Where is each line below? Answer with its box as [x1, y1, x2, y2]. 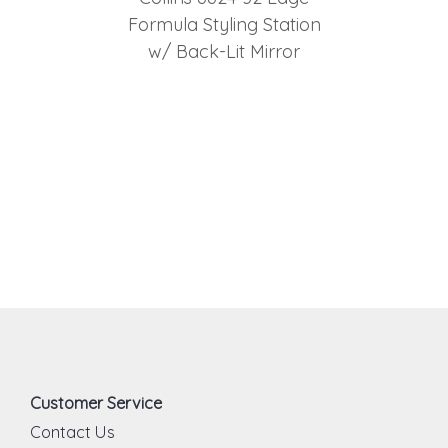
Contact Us [30, 422, 115, 443]
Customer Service [30, 393, 162, 414]
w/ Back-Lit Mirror [148, 40, 300, 64]
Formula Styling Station [127, 13, 321, 37]
